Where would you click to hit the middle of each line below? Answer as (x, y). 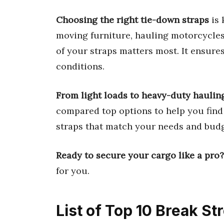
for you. (73, 170)
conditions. (80, 66)
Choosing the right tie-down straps (132, 19)
